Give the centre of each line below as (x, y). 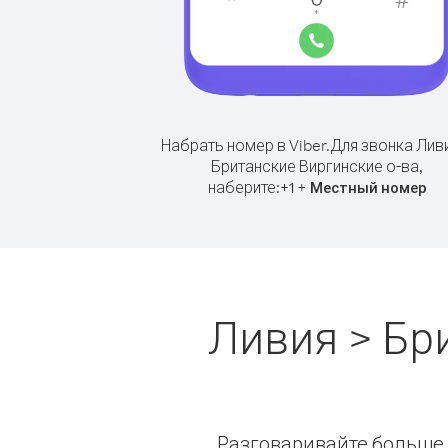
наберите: (243, 187)
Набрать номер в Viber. (245, 145)
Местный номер (368, 187)
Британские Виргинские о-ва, (317, 166)
